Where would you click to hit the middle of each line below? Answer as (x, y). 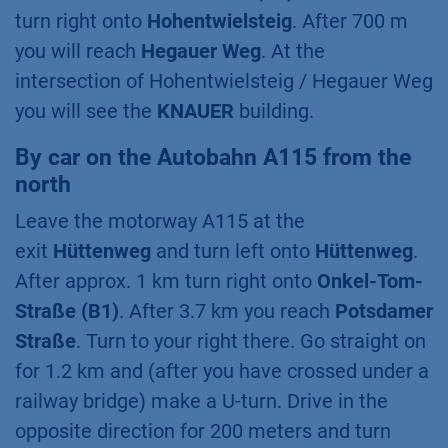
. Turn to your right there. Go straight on (251, 341)
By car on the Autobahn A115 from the (213, 157)
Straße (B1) (67, 311)
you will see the (86, 111)
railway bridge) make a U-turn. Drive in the (201, 401)
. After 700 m (350, 21)
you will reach (78, 51)
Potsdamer (384, 311)
